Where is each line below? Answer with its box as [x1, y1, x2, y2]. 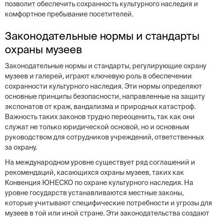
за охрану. [5, 143, 37, 151]
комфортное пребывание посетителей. [5, 10, 133, 18]
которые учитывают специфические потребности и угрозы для [5, 199, 212, 207]
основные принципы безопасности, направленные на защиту [5, 93, 205, 100]
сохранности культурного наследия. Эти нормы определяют [5, 82, 202, 90]
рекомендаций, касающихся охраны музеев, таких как [5, 169, 184, 176]
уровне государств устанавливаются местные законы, [5, 189, 184, 197]
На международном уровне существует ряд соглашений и [5, 158, 195, 166]
